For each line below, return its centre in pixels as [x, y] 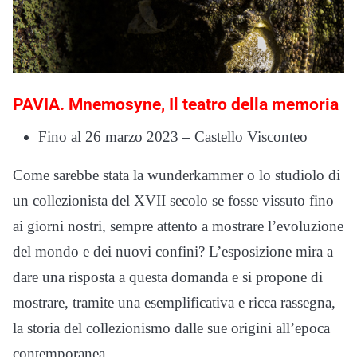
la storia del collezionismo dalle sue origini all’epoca [171, 328]
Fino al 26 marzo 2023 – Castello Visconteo [173, 137]
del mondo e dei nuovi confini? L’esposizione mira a [173, 252]
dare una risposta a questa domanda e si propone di [168, 277]
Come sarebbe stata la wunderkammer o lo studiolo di [177, 175]
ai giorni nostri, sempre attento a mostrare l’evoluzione [178, 226]
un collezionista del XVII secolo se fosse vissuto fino [173, 201]
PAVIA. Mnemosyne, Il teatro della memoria [176, 105]
